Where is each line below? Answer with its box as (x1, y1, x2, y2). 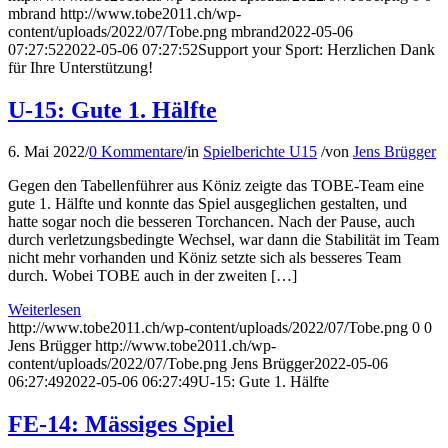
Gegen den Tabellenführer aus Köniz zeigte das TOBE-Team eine (8, 177, 424, 195)
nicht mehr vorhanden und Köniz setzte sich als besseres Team (8, 249, 401, 267)
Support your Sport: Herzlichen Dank (198, 40, 435, 58)
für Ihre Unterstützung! (8, 58, 153, 76)
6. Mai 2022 (8, 143, 85, 161)
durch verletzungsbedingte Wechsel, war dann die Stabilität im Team (8, 231, 439, 249)
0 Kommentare (89, 143, 183, 161)
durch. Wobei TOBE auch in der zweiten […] (8, 267, 297, 285)
